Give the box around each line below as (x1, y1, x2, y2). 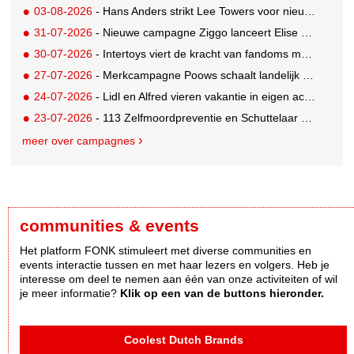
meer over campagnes (22, 134, 135, 148)
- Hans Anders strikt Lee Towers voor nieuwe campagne (92, 5, 305, 18)
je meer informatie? (20, 286, 120, 299)
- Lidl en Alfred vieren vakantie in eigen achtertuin (92, 90, 305, 104)
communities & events (20, 216, 199, 235)
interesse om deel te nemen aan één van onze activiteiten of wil (20, 272, 337, 285)
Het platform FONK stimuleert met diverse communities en (20, 243, 311, 257)
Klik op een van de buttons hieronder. (120, 286, 324, 299)
